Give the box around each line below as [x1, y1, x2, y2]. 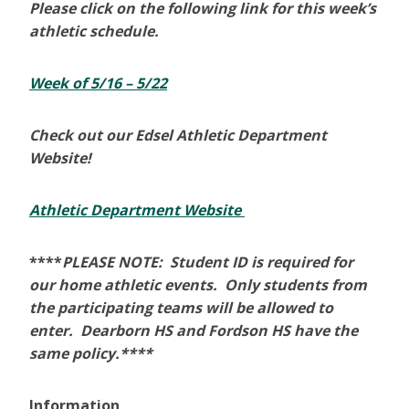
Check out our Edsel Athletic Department [29, 125, 327, 146]
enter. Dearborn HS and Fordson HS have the [29, 320, 358, 341]
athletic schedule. [29, 21, 163, 42]
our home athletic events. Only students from [29, 275, 367, 296]
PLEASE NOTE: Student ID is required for [62, 252, 353, 273]
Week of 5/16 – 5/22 [29, 73, 167, 94]
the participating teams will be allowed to [29, 298, 333, 319]
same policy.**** [29, 343, 152, 364]
